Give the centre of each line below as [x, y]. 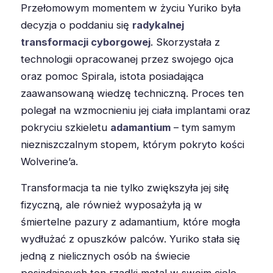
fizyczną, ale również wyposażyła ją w [112, 204]
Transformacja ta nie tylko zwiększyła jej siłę [125, 187]
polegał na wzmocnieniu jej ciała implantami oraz [136, 110]
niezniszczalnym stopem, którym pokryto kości [133, 144]
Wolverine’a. [49, 161]
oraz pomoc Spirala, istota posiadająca [112, 76]
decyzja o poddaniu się [76, 25]
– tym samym [203, 127]
